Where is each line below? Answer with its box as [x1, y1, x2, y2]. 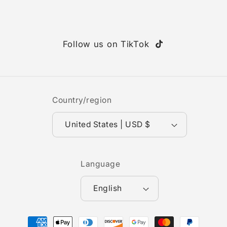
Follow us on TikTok [62, 39, 149, 49]
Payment [21, 212, 61, 223]
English [93, 183, 122, 194]
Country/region [52, 95, 112, 105]
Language [81, 159, 121, 169]
